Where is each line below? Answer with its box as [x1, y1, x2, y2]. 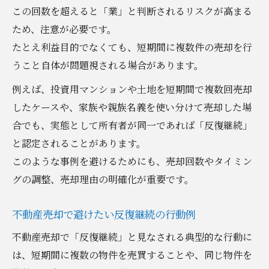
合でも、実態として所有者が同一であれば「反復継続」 [12, 118, 252, 132]
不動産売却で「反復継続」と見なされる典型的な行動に [12, 229, 252, 244]
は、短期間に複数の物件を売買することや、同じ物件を [12, 247, 252, 262]
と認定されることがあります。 [12, 136, 146, 150]
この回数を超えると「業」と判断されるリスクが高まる [12, 4, 252, 18]
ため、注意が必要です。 [12, 22, 116, 36]
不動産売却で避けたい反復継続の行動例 [12, 206, 196, 222]
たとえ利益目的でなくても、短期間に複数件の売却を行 [12, 40, 252, 54]
